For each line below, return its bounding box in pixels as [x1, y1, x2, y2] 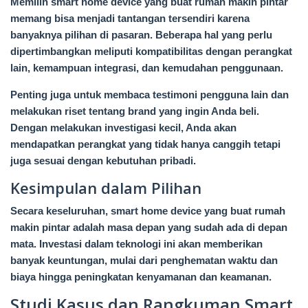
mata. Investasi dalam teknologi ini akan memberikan [10, 237, 263, 250]
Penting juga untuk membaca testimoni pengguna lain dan [10, 88, 289, 100]
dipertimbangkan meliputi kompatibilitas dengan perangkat [10, 45, 292, 57]
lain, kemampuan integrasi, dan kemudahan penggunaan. [10, 61, 283, 74]
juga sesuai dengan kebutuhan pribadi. [10, 154, 196, 166]
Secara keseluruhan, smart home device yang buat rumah [10, 204, 285, 217]
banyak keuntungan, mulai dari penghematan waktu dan [10, 254, 278, 266]
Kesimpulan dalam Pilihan [10, 177, 201, 198]
